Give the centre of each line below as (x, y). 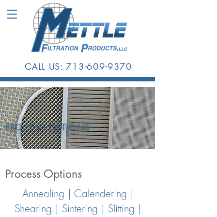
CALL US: (46, 67)
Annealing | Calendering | (78, 194)
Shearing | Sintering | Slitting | (78, 209)
